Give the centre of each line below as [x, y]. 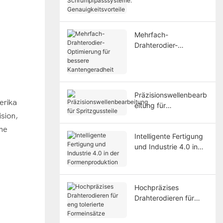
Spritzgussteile [158, 115]
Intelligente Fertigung [168, 136]
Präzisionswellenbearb [170, 95]
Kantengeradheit [161, 76]
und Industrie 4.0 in [166, 146]
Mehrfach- [151, 34]
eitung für [150, 105]
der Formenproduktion [170, 157]
